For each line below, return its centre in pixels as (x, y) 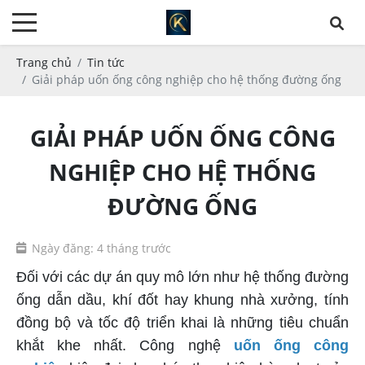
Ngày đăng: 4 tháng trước (101, 248)
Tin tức (106, 62)
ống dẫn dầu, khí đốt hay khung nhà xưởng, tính (182, 299)
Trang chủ (44, 62)
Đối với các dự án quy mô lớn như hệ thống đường (182, 277)
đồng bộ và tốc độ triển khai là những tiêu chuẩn (182, 322)
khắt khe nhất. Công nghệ (125, 345)
